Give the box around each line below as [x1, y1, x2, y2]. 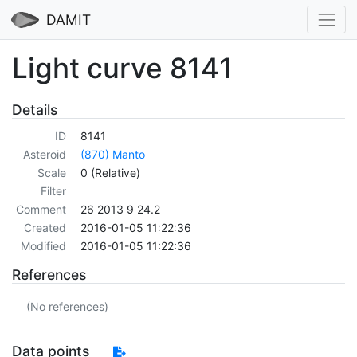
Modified [20, 239, 66, 253]
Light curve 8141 [12, 50, 233, 84]
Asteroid [22, 147, 66, 162]
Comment [15, 202, 66, 217]
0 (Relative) [80, 166, 140, 180]
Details [12, 100, 57, 118]
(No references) [25, 299, 108, 313]
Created [23, 221, 66, 235]
